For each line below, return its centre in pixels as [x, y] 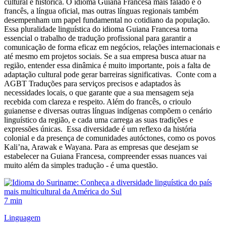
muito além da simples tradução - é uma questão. [81, 165]
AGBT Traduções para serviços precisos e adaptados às [92, 83]
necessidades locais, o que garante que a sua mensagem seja [99, 92]
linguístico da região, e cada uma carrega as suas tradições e [99, 120]
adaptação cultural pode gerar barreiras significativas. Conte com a [110, 74]
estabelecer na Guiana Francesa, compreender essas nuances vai [105, 156]
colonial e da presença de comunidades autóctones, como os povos [110, 138]
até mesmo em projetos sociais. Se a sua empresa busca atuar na [105, 56]
